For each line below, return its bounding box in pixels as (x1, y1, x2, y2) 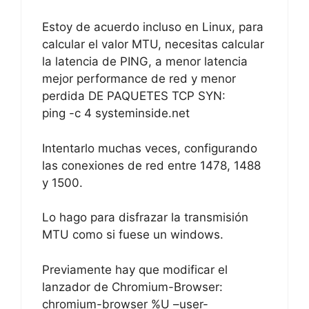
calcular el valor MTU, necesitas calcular (42, 37, 264, 52)
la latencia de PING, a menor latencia (42, 54, 248, 69)
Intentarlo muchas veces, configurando (42, 141, 257, 155)
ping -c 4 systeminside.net (42, 106, 190, 121)
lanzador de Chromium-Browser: (42, 279, 223, 294)
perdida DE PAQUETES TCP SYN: (42, 89, 226, 103)
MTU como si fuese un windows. (42, 228, 223, 242)
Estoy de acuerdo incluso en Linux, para (42, 20, 263, 34)
